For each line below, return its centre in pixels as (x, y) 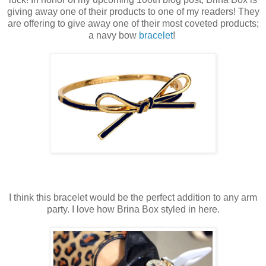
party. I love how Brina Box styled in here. (133, 209)
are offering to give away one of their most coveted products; (133, 23)
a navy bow (114, 35)
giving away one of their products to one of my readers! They (133, 11)
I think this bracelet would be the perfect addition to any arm (133, 197)
